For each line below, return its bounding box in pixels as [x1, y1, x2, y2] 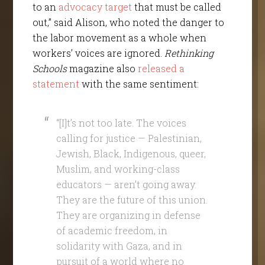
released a [137, 62, 185, 75]
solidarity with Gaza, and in [56, 239, 182, 252]
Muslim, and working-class [56, 162, 180, 175]
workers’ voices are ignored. [32, 46, 164, 59]
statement [32, 77, 79, 90]
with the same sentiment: [79, 77, 199, 90]
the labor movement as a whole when [32, 31, 206, 44]
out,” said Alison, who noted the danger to [32, 15, 224, 28]
